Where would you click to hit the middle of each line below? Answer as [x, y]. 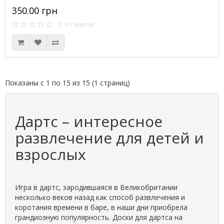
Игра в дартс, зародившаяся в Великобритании [96, 187]
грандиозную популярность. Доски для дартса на [99, 217]
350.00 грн [35, 10]
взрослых [50, 154]
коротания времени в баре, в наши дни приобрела [101, 207]
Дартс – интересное [89, 121]
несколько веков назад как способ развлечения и [100, 197]
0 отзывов [73, 24]
